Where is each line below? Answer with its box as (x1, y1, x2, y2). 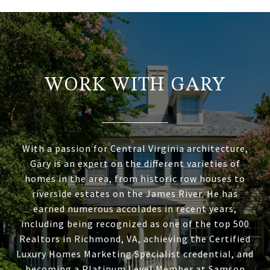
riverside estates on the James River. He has (32, 187, 238, 199)
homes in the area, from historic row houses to (25, 172, 245, 184)
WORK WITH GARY (45, 76, 225, 95)
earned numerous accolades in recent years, (33, 202, 237, 215)
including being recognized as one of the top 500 (20, 218, 250, 230)
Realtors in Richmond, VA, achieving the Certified (19, 233, 251, 245)
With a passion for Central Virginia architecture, (22, 142, 248, 154)
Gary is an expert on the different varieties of (30, 157, 240, 169)
